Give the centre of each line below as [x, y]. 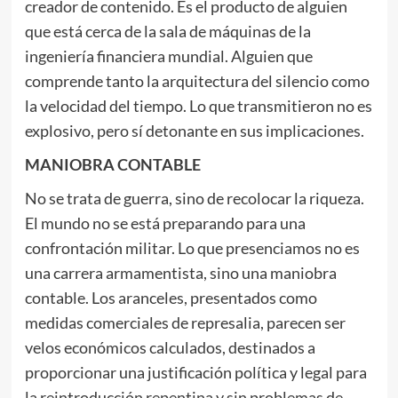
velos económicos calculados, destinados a [170, 347]
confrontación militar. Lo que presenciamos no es [192, 248]
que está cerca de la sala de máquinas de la [167, 31]
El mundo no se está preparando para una [165, 223]
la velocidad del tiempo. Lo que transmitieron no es [198, 106]
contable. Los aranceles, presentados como [171, 298]
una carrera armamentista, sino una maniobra [180, 273]
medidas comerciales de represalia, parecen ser [185, 322]
